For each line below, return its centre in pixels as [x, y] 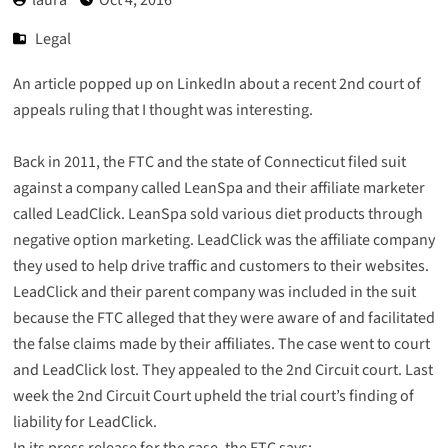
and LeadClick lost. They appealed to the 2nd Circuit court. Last [222, 369]
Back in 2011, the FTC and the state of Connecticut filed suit [209, 161]
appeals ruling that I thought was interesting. [162, 109]
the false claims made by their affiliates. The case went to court [221, 343]
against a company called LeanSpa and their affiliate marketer [218, 187]
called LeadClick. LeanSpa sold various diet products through [217, 213]
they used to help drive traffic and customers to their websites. [220, 265]
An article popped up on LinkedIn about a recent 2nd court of [216, 83]
